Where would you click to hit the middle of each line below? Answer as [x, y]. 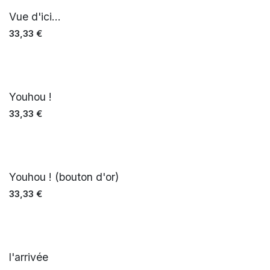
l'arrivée [29, 257]
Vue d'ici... [35, 16]
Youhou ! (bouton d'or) [64, 177]
